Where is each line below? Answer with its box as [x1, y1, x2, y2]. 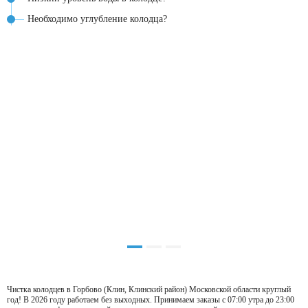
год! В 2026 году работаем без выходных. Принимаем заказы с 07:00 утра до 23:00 [7, 294, 294, 305]
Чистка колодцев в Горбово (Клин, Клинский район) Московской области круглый [7, 284, 291, 294]
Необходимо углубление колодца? [27, 14, 167, 24]
